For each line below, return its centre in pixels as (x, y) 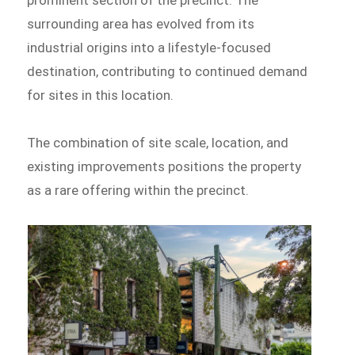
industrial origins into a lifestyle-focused (149, 47)
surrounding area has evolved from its (141, 23)
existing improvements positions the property (164, 166)
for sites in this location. (101, 95)
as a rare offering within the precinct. (138, 190)
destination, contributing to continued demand (168, 71)
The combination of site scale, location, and (158, 142)
